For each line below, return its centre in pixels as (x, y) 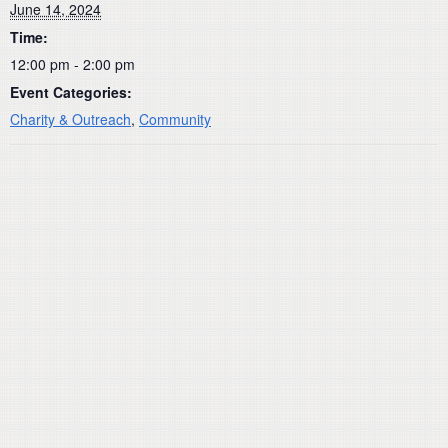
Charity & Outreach (70, 118)
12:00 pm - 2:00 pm (72, 63)
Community (175, 118)
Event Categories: (71, 91)
